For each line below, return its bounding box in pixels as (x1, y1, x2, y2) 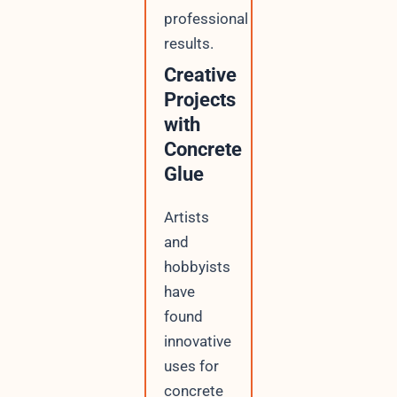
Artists (163, 208, 209, 227)
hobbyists (163, 258, 230, 276)
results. (163, 34, 214, 52)
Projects (163, 89, 236, 112)
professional (163, 9, 248, 27)
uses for (163, 357, 219, 376)
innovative (163, 332, 231, 351)
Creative (163, 64, 237, 87)
